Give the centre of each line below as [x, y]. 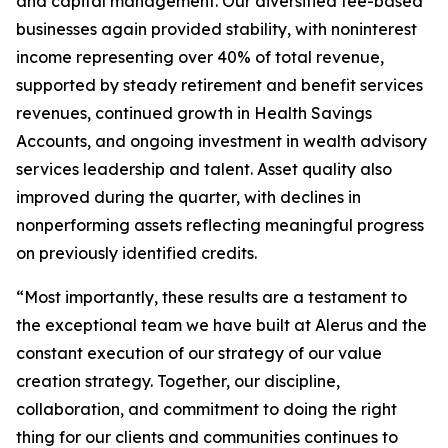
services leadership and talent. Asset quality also [204, 169]
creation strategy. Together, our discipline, [178, 381]
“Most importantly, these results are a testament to [211, 297]
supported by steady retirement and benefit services [219, 85]
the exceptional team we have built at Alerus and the [221, 325]
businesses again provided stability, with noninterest [216, 29]
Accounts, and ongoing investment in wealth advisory [221, 141]
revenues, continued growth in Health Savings [194, 113]
